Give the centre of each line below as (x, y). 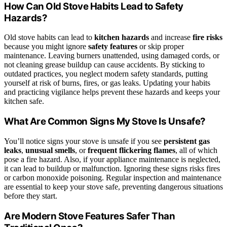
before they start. (31, 196)
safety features (113, 47)
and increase (171, 37)
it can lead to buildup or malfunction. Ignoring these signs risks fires (112, 168)
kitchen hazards (122, 37)
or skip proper (161, 47)
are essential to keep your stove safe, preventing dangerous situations (113, 186)
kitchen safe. (24, 101)
